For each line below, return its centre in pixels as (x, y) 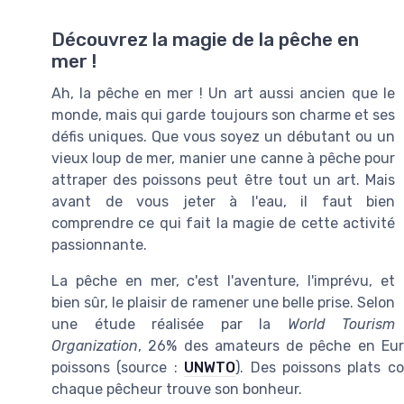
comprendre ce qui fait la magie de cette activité (223, 224)
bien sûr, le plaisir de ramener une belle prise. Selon (223, 303)
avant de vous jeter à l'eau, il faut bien (223, 202)
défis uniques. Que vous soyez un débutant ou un (223, 137)
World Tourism (341, 325)
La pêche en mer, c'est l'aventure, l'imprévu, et (223, 281)
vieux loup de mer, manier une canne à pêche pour (223, 159)
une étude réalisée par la (170, 325)
